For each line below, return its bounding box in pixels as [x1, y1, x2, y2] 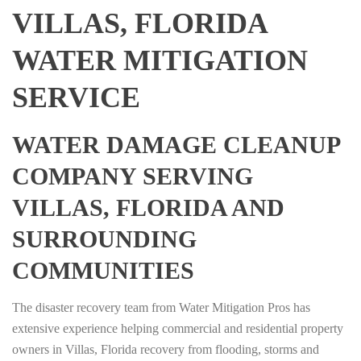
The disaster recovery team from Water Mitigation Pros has [12, 301, 310, 315]
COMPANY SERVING [12, 163, 253, 190]
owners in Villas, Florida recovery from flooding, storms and [12, 342, 319, 357]
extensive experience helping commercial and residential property [12, 322, 343, 336]
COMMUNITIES [12, 257, 194, 284]
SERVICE [12, 81, 140, 114]
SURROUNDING [12, 226, 197, 253]
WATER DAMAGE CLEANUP [12, 131, 339, 159]
